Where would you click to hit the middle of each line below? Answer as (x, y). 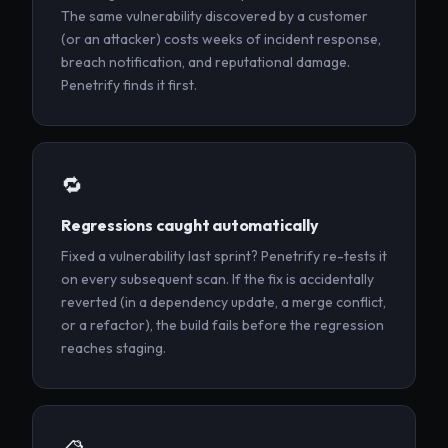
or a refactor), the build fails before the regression (222, 325)
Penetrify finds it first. (129, 85)
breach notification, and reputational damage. (205, 62)
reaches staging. (113, 348)
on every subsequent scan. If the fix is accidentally (217, 279)
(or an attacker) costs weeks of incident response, (221, 39)
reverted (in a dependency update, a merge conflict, (223, 302)
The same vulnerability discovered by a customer (214, 16)
